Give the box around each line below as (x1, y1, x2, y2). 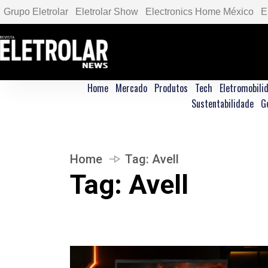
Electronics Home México (145, 7, 254, 17)
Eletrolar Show (75, 7, 138, 17)
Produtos (154, 81, 188, 96)
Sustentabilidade (191, 96, 254, 111)
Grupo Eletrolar (4, 7, 68, 17)
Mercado (115, 81, 148, 96)
